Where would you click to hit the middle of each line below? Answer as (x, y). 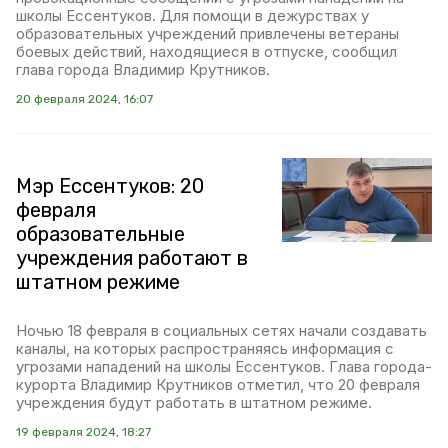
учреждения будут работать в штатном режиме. (194, 402)
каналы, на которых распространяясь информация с (205, 348)
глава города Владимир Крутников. (143, 69)
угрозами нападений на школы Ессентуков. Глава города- (224, 366)
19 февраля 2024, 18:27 (83, 432)
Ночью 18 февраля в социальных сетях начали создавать (221, 330)
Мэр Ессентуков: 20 (110, 186)
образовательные (100, 234)
